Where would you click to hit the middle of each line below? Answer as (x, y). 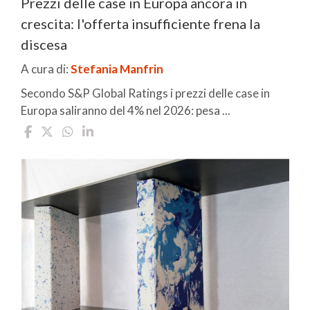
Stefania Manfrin (117, 69)
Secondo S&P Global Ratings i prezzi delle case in (145, 93)
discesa (44, 44)
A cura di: (46, 69)
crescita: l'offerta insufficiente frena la (140, 23)
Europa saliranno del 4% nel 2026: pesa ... (126, 110)
